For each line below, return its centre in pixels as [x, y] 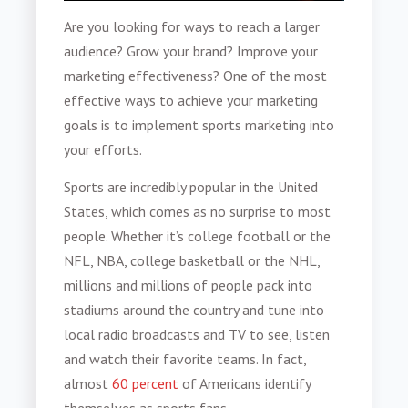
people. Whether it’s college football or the [198, 236]
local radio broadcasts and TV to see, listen [197, 335]
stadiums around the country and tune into [194, 310]
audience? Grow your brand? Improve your [191, 51]
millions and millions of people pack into [189, 286]
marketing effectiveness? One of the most [196, 75]
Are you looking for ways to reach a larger [192, 26]
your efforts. [103, 149]
